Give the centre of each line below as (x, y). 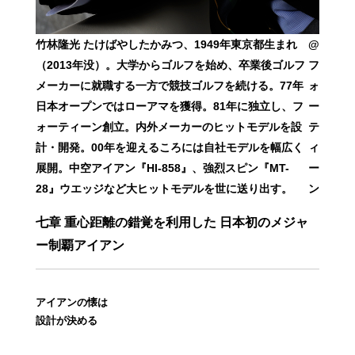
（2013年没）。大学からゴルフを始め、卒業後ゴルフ (170, 65)
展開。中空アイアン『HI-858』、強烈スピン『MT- (162, 168)
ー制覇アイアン (80, 246)
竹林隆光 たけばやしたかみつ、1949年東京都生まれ (166, 45)
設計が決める (66, 321)
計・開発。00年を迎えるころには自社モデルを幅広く (169, 148)
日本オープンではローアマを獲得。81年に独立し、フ (169, 107)
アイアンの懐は (71, 303)
